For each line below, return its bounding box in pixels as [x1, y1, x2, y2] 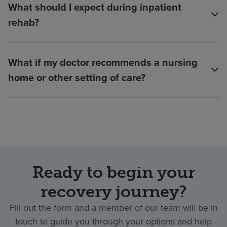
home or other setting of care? [8, 69, 145, 85]
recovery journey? [41, 181, 186, 201]
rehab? [8, 14, 39, 30]
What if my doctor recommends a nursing [8, 54, 198, 70]
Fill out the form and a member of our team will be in [9, 201, 218, 214]
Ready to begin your [32, 162, 195, 182]
